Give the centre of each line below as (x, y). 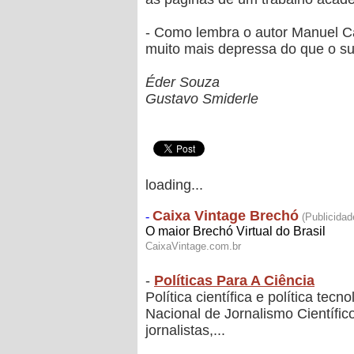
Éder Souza (183, 83)
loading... (174, 185)
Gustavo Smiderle (202, 99)
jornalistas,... (185, 331)
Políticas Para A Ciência (234, 281)
